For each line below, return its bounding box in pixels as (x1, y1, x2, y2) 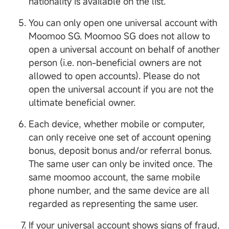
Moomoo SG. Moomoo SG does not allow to (29, 30, 210, 42)
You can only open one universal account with (29, 16, 217, 29)
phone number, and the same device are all (29, 184, 210, 197)
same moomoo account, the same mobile (29, 171, 200, 184)
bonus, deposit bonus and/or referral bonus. (29, 144, 212, 157)
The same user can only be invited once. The (29, 157, 213, 170)
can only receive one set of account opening (29, 131, 211, 144)
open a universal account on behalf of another (29, 43, 220, 56)
